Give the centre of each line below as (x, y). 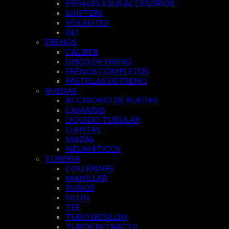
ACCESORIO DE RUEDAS (111, 100)
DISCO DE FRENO (99, 61)
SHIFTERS (84, 13)
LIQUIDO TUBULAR (103, 120)
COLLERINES (89, 168)
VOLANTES (87, 22)
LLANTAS (83, 129)
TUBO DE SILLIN (96, 217)
